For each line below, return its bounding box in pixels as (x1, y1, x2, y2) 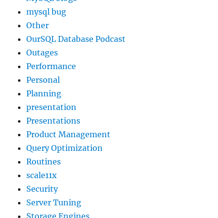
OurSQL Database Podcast (26, 34, 126, 44)
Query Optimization (26, 143, 103, 153)
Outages (26, 48, 58, 58)
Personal (26, 75, 60, 85)
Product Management (26, 129, 111, 140)
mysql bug (26, 7, 67, 17)
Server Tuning (26, 198, 82, 208)
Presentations (26, 116, 81, 126)
